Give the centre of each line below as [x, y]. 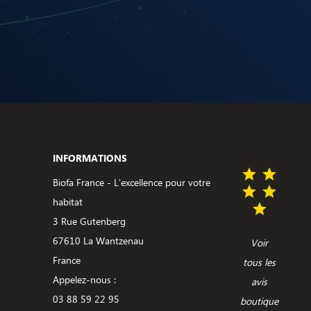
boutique [259, 301]
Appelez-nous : [84, 280]
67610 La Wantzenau [98, 241]
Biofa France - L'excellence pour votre [132, 183]
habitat [68, 202]
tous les [259, 262]
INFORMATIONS [90, 158]
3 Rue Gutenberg [89, 221]
